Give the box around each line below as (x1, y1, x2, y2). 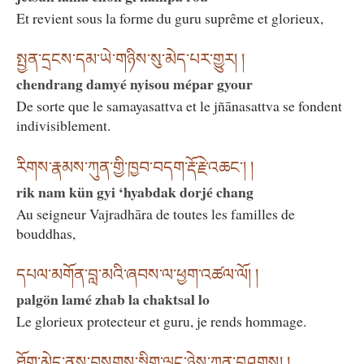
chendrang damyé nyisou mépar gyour (16, 73, 253, 95)
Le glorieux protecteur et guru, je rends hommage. (16, 311, 306, 331)
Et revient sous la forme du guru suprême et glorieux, (16, 8, 323, 28)
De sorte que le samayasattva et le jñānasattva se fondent (16, 96, 342, 116)
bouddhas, (16, 223, 76, 243)
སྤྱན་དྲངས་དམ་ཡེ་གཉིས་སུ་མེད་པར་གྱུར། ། (16, 50, 245, 69)
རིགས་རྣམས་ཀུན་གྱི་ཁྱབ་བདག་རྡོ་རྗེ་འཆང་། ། (16, 158, 253, 176)
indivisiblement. (16, 115, 110, 136)
